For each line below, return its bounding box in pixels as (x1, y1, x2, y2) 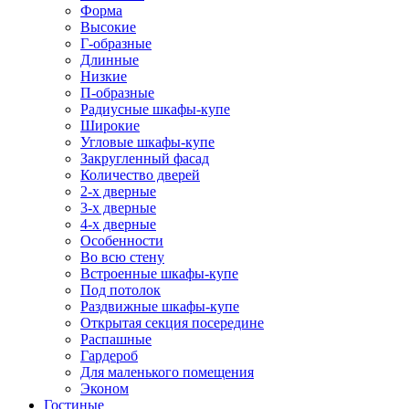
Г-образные (80, 36, 152, 51)
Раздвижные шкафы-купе (80, 299, 239, 314)
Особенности (80, 233, 163, 248)
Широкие (80, 118, 140, 133)
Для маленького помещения (80, 364, 254, 380)
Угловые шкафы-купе (80, 134, 215, 150)
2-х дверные (80, 184, 156, 199)
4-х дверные (80, 216, 156, 232)
